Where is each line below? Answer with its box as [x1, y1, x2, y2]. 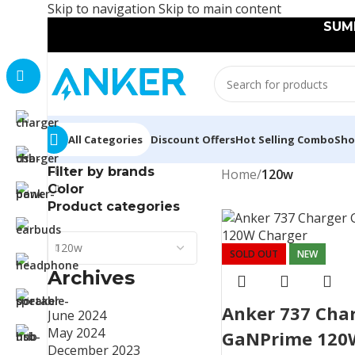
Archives [48, 266, 135, 289]
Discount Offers [151, 132, 235, 147]
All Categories [68, 132, 143, 147]
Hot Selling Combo [235, 132, 334, 147]
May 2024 [48, 324, 105, 342]
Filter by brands [48, 164, 155, 179]
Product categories [48, 199, 180, 214]
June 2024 [48, 307, 106, 324]
